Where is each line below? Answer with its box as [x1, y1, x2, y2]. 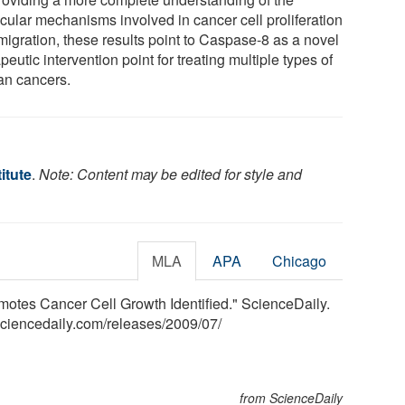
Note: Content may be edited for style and [39, 163, 302, 184]
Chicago [272, 250, 327, 271]
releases [107, 312, 162, 334]
